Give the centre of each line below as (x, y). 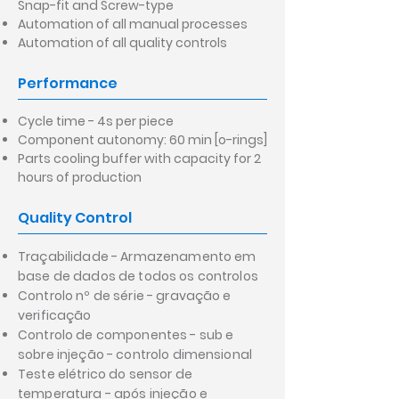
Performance (68, 84)
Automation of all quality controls (122, 43)
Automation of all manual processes (133, 24)
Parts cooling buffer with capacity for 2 (139, 159)
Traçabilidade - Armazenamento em (137, 257)
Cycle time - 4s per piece (96, 122)
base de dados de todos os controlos (138, 277)
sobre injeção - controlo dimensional (135, 355)
